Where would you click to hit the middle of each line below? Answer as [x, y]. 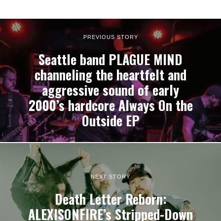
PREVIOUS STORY [110, 37]
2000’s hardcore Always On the [110, 105]
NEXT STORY [110, 176]
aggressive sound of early [110, 90]
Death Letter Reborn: [110, 199]
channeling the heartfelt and [110, 74]
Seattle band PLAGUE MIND [110, 59]
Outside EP [110, 120]
